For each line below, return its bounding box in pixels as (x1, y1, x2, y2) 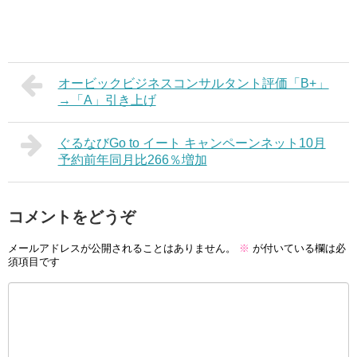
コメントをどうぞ (8, 208, 135, 226)
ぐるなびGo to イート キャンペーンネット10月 (57, 136, 326, 150)
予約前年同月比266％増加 (57, 153, 207, 167)
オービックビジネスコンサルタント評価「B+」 (57, 76, 329, 90)
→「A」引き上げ (57, 93, 156, 107)
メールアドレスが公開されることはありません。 (8, 241, 236, 254)
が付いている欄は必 (249, 241, 346, 254)
